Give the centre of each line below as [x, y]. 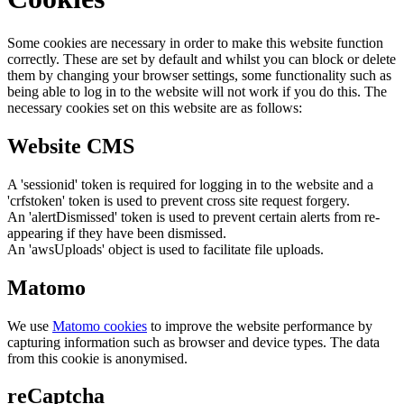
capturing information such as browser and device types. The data [193, 342]
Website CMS [71, 146]
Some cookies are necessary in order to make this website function [195, 42]
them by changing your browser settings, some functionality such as [199, 75]
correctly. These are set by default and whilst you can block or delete [202, 59]
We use [30, 326]
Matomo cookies [100, 326]
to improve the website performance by [260, 326]
